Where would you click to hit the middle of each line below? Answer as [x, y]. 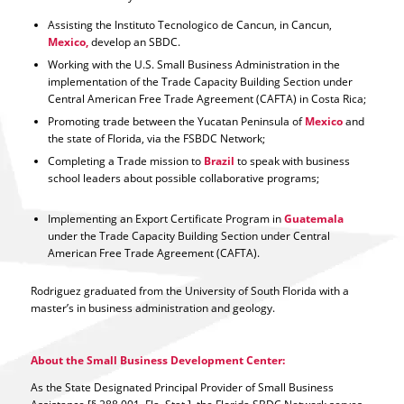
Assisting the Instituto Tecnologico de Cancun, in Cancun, [189, 25]
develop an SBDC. [134, 42]
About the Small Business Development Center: [157, 361]
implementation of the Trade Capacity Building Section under [200, 82]
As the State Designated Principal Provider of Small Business [182, 387]
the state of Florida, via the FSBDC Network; [156, 139]
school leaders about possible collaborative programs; [183, 179]
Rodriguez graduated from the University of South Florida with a [189, 291]
